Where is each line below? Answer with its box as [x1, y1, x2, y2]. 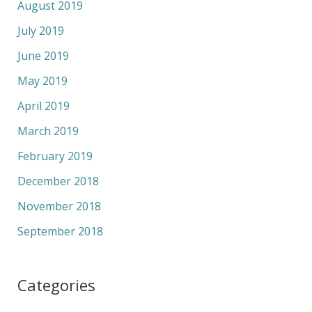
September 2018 [17, 224, 103, 240]
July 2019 [17, 23, 64, 39]
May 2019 [17, 73, 68, 89]
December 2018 [17, 173, 99, 189]
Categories [17, 274, 95, 296]
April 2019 [17, 98, 70, 114]
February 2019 [17, 148, 93, 164]
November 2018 [17, 198, 101, 214]
